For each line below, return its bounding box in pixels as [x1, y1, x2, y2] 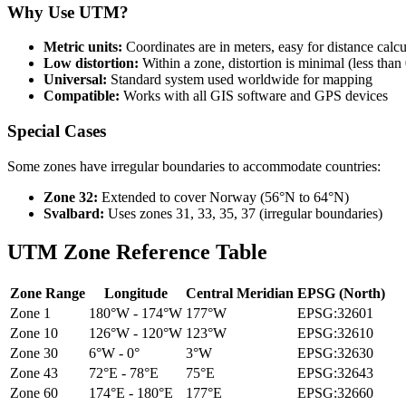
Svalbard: [43, 205, 104, 221]
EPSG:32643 [297, 364, 373, 381]
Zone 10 [10, 324, 58, 341]
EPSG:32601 [297, 304, 373, 321]
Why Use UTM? [7, 2, 129, 22]
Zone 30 [10, 344, 58, 361]
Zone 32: [43, 188, 98, 205]
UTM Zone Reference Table [7, 239, 267, 264]
